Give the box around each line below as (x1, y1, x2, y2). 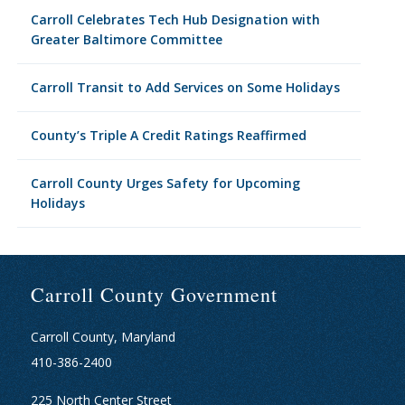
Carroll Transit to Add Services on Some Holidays (30, 79, 340, 96)
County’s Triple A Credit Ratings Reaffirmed (30, 127, 306, 144)
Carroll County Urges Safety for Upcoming (30, 174, 300, 192)
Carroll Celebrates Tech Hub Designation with (30, 11, 320, 28)
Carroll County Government (30, 281, 278, 307)
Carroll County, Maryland (30, 328, 175, 345)
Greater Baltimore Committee (30, 31, 222, 48)
